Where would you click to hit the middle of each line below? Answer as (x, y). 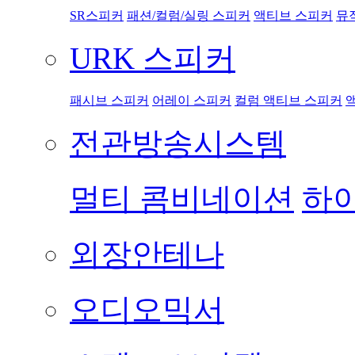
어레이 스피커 (192, 100)
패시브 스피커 (109, 100)
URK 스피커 (153, 58)
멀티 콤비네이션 (182, 198)
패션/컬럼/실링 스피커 (189, 15)
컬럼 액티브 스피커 (288, 100)
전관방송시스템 (178, 143)
